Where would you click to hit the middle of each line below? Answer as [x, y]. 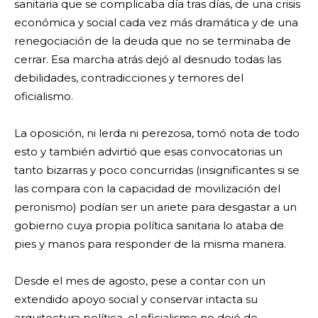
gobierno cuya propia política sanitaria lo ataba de [149, 225]
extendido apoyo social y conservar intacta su [136, 299]
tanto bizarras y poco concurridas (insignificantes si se [157, 170]
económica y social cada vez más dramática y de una [156, 22]
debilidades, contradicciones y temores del [129, 77]
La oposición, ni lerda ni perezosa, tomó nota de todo [157, 133]
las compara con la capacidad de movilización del [147, 188]
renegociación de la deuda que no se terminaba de [153, 40]
